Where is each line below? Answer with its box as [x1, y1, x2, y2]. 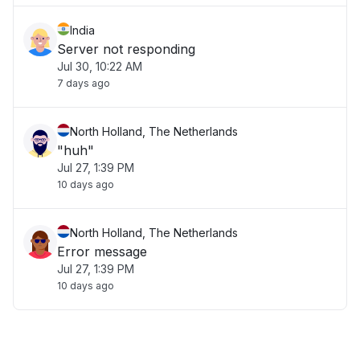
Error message [57, 243, 147, 260]
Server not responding [57, 41, 195, 57]
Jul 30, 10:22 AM [57, 59, 142, 73]
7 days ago [57, 77, 110, 89]
